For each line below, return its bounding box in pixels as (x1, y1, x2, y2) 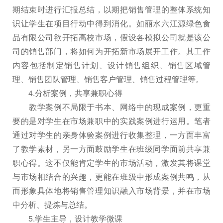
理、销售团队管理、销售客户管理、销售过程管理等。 (12, 73, 204, 85)
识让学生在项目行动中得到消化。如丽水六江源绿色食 (12, 17, 211, 29)
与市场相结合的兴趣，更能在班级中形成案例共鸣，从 (12, 170, 211, 182)
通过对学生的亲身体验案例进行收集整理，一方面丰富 (12, 128, 211, 140)
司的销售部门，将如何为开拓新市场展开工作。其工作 (12, 45, 211, 57)
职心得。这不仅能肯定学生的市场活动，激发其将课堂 (12, 156, 211, 168)
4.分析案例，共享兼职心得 (12, 87, 122, 99)
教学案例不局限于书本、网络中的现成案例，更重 (12, 101, 211, 112)
